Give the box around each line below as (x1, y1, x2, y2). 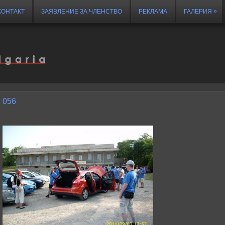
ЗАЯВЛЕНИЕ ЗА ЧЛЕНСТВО (41, 8, 122, 15)
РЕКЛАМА (139, 8, 167, 15)
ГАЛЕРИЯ (184, 8, 212, 15)
